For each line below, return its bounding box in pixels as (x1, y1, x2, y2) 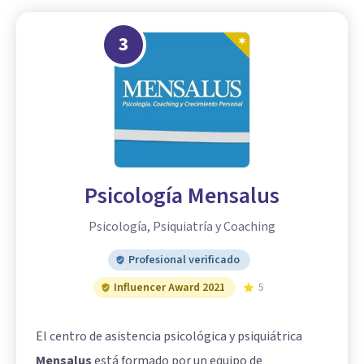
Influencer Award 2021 (114, 279, 225, 296)
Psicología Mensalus (84, 179, 279, 212)
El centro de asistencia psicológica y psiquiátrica (36, 327, 302, 345)
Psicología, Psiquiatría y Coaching (89, 217, 275, 236)
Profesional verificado (128, 251, 240, 268)
